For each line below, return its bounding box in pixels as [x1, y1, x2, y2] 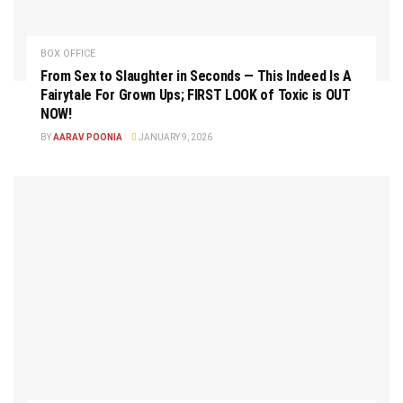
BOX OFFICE [40, 48, 95, 60]
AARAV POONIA [53, 132, 122, 143]
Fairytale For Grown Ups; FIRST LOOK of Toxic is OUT [40, 86, 351, 104]
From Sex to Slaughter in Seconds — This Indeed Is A [40, 67, 352, 85]
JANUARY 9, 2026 [137, 132, 212, 143]
